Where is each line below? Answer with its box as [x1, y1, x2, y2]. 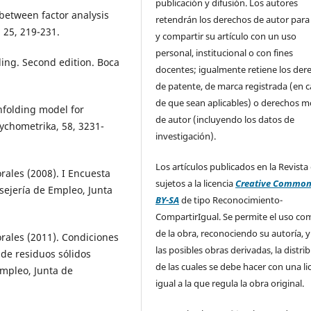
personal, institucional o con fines [155, 46, 294, 59]
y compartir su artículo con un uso [155, 29, 297, 42]
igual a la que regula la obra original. [155, 276, 305, 289]
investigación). [155, 129, 219, 142]
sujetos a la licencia [155, 176, 236, 190]
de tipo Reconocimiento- [179, 193, 283, 206]
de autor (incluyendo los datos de [155, 112, 295, 126]
